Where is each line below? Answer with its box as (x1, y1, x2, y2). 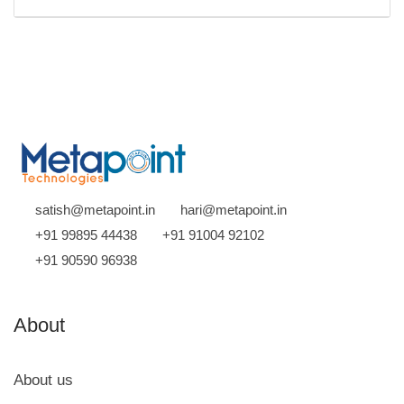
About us (14, 371, 73, 389)
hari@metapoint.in (180, 201, 287, 217)
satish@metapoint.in (35, 201, 155, 217)
